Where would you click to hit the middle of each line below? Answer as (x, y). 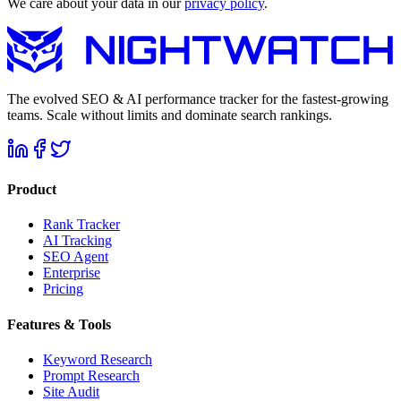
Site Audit (71, 391)
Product (32, 190)
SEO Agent (76, 257)
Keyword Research (98, 359)
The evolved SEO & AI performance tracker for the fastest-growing (198, 98)
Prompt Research (91, 375)
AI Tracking (77, 241)
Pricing (63, 289)
